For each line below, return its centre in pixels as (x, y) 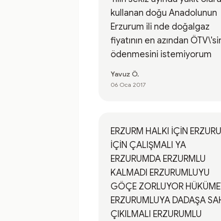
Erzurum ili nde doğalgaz (160, 27)
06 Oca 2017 (128, 85)
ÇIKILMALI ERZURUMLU (156, 214)
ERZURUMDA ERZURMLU (158, 159)
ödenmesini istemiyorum (161, 54)
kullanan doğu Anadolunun (164, 13)
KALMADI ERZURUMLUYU (160, 173)
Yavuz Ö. (125, 74)
